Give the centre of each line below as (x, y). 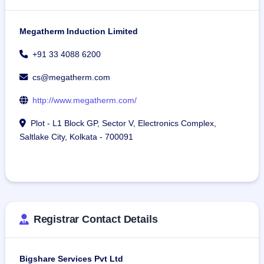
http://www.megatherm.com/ (85, 100)
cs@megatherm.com (71, 77)
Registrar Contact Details (95, 220)
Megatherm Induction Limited (79, 32)
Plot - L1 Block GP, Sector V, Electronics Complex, (123, 123)
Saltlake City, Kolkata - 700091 (76, 137)
